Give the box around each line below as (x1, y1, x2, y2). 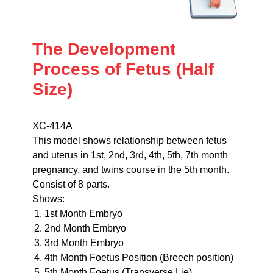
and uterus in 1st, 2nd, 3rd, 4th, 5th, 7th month (32, 150, 228, 161)
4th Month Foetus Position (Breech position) (44, 252, 233, 263)
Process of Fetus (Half (32, 60, 214, 79)
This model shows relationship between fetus (32, 135, 227, 146)
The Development (32, 40, 175, 59)
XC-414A (32, 121, 73, 132)
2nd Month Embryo (44, 223, 126, 234)
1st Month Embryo (44, 208, 122, 219)
